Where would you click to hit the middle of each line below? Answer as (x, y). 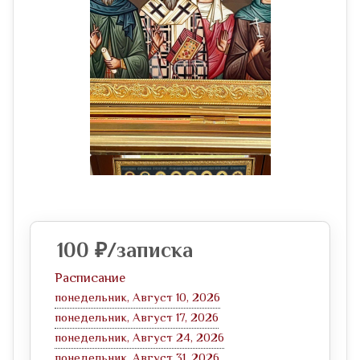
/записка (150, 252)
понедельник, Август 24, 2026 (139, 339)
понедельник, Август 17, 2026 (137, 319)
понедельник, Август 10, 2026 (137, 299)
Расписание (90, 279)
